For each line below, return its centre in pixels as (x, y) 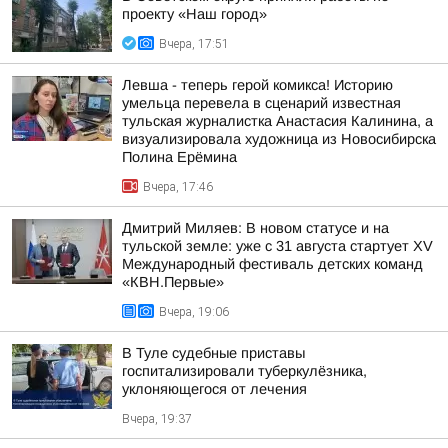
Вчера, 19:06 (194, 312)
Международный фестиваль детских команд (272, 264)
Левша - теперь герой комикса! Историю (257, 85)
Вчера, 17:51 (194, 44)
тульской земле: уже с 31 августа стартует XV (277, 246)
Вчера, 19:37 (157, 419)
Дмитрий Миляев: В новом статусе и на (255, 228)
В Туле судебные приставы (213, 353)
